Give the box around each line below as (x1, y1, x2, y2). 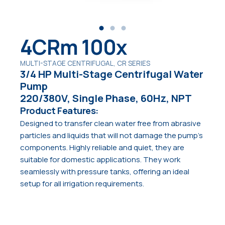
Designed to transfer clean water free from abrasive (20, 118, 201, 129)
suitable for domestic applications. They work (20, 154, 180, 165)
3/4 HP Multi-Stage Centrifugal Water (20, 67, 203, 81)
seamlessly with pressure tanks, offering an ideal (20, 166, 189, 177)
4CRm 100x (20, 33, 127, 61)
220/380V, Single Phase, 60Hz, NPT (20, 91, 192, 105)
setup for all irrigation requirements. (20, 178, 144, 189)
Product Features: (20, 104, 98, 118)
